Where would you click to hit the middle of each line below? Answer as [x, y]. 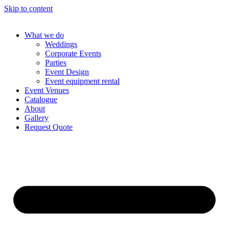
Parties [56, 63]
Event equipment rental [82, 81]
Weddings [61, 44]
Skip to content [28, 8]
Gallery [37, 118]
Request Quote [49, 127]
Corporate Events [73, 53]
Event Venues [47, 90]
